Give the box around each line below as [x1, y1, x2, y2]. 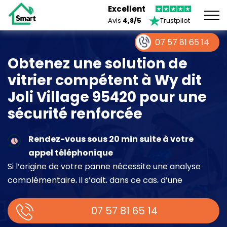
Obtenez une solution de [8, 53, 187, 73]
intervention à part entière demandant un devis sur [8, 187, 211, 200]
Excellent [108, 4, 145, 14]
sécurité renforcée [8, 103, 151, 124]
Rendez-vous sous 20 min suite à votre [28, 133, 194, 145]
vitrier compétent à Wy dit [8, 70, 202, 90]
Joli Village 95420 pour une [8, 87, 207, 107]
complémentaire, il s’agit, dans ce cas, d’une [8, 174, 182, 186]
